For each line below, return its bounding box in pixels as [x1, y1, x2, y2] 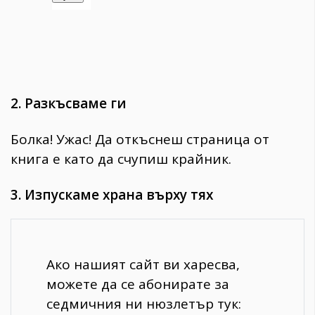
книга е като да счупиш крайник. [11, 150, 231, 169]
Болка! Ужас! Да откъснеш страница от [11, 130, 269, 149]
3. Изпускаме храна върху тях [11, 186, 213, 205]
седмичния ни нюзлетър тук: [46, 295, 241, 314]
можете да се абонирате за [46, 275, 229, 294]
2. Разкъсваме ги [11, 94, 127, 113]
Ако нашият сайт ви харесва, [46, 255, 240, 274]
